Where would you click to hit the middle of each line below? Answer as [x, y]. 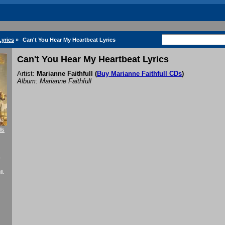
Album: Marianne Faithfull [54, 81]
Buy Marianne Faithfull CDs [139, 74]
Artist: [27, 74]
